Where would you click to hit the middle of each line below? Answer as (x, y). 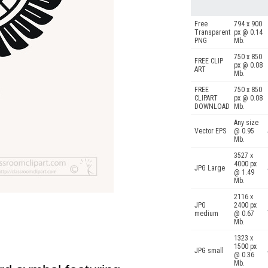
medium (206, 214)
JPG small (209, 251)
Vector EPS (210, 131)
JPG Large (210, 168)
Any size (246, 123)
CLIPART (206, 98)
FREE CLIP (209, 61)
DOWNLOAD (212, 106)
